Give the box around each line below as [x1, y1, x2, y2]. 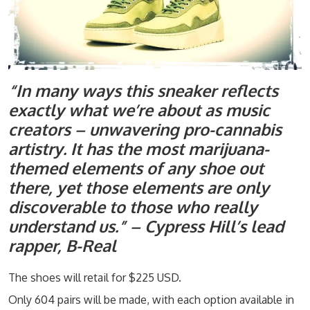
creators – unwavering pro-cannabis [8, 119, 282, 140]
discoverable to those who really [8, 197, 257, 218]
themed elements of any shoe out [8, 158, 264, 179]
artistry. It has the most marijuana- [8, 138, 269, 160]
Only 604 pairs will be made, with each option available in [8, 293, 294, 307]
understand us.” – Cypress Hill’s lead [8, 216, 284, 237]
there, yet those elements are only [8, 177, 269, 199]
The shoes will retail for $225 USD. [8, 271, 181, 285]
